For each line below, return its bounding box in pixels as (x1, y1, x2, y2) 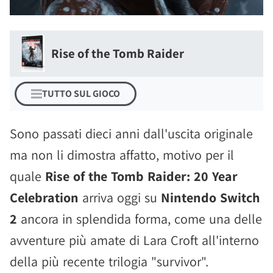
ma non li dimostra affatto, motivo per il (10, 146, 234, 163)
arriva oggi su (79, 189, 161, 206)
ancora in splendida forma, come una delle (17, 210, 262, 227)
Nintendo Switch (161, 189, 260, 206)
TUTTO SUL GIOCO (42, 87, 120, 100)
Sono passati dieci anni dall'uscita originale (10, 125, 253, 142)
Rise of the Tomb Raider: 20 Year (45, 168, 238, 185)
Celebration (10, 189, 79, 206)
